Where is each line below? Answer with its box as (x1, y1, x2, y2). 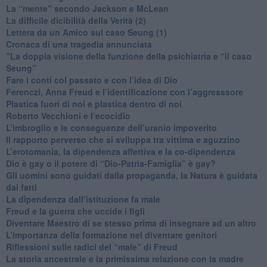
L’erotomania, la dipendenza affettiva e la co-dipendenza (5, 145, 235, 157)
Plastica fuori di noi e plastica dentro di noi (5, 97, 182, 110)
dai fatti (5, 181, 37, 193)
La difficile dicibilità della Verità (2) (5, 14, 146, 26)
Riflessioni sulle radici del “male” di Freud (5, 240, 178, 253)
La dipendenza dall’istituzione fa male (5, 193, 160, 205)
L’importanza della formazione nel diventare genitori (5, 228, 217, 241)
